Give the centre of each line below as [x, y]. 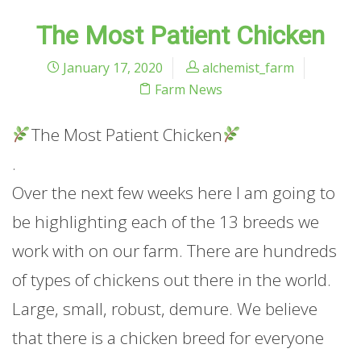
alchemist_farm [248, 67]
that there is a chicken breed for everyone [168, 337]
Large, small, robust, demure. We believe [165, 308]
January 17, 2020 [111, 67]
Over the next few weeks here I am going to [174, 192]
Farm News [189, 89]
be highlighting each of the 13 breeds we [166, 221]
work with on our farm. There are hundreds [174, 250]
